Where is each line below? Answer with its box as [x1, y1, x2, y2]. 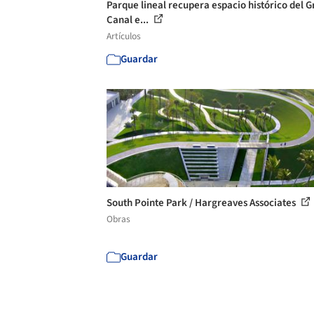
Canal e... [107, 13, 151, 27]
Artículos [107, 29, 141, 43]
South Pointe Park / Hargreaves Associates [107, 196, 298, 210]
